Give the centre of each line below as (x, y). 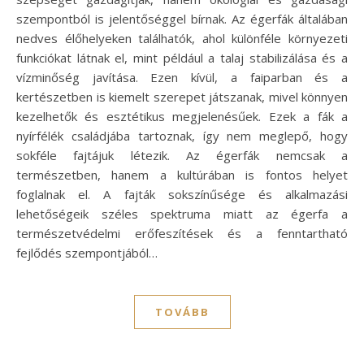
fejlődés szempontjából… (87, 252)
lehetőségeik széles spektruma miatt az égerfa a (182, 213)
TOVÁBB (182, 312)
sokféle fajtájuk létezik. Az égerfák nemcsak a (182, 155)
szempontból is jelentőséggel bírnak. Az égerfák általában (182, 18)
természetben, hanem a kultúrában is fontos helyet (182, 174)
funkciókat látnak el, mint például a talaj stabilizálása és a (182, 57)
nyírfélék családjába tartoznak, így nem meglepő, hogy (182, 135)
